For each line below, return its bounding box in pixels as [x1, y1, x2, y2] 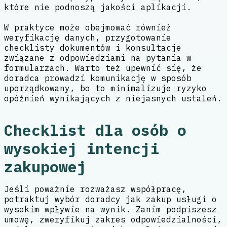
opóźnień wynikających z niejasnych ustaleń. [4, 93, 222, 104]
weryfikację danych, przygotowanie [4, 32, 171, 43]
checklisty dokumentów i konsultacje [4, 43, 181, 53]
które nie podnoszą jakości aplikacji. [4, 2, 192, 13]
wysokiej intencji [4, 139, 159, 159]
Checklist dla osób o [4, 121, 186, 140]
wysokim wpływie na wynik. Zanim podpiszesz [4, 204, 217, 215]
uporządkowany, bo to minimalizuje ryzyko [4, 83, 207, 94]
